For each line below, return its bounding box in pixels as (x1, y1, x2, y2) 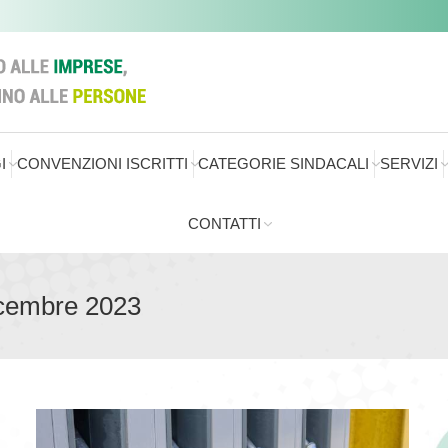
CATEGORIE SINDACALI (198, 155, 370, 172)
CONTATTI (187, 215, 261, 232)
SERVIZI (380, 155, 439, 172)
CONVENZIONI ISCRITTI (16, 155, 188, 172)
